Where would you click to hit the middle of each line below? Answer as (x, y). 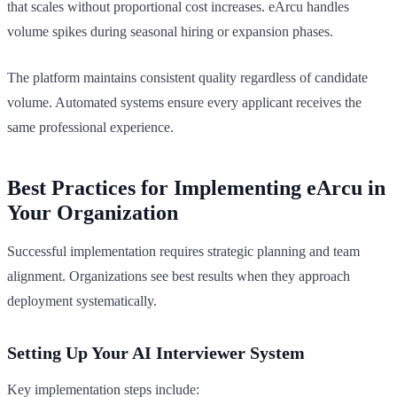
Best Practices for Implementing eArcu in (196, 187)
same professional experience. (90, 127)
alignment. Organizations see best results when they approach (179, 276)
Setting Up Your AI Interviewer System (156, 352)
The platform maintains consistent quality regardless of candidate (187, 77)
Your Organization (93, 212)
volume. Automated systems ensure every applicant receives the (184, 102)
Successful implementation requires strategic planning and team (183, 251)
